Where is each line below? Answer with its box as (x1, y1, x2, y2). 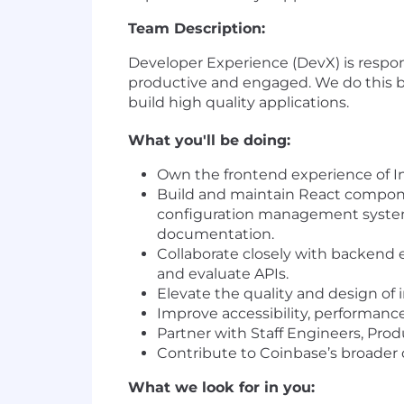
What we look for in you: (128, 379, 315, 397)
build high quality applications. (128, 94, 349, 112)
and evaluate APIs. (157, 265, 289, 283)
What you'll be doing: (128, 132, 290, 150)
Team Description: (128, 20, 265, 38)
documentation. (157, 225, 274, 243)
